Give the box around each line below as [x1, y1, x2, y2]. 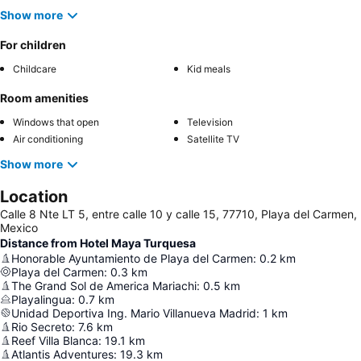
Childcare [13, 62, 56, 75]
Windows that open [13, 115, 99, 128]
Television [187, 115, 233, 128]
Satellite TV [187, 132, 239, 145]
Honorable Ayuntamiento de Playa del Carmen [11, 251, 253, 265]
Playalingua [11, 292, 72, 306]
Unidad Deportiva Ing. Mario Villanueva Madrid [11, 305, 256, 320]
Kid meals [187, 62, 230, 75]
